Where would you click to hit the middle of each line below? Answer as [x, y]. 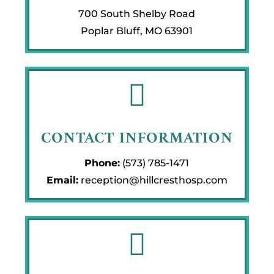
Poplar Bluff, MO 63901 [137, 31]
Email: [62, 180]
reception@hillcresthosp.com [154, 180]
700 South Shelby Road [137, 13]
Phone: [102, 163]
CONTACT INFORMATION [137, 139]
